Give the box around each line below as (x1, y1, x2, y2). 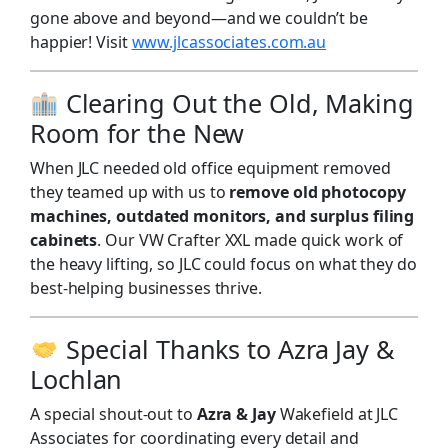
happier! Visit (30, 31, 132, 53)
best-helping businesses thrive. (30, 277, 262, 299)
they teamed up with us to (30, 181, 230, 203)
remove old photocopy (229, 181, 406, 203)
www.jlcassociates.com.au (131, 31, 327, 53)
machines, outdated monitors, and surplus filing (30, 205, 415, 227)
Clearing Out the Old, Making (58, 86, 414, 120)
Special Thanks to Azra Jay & (58, 332, 394, 366)
